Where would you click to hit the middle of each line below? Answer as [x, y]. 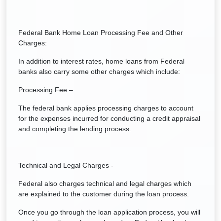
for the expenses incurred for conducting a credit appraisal [109, 118]
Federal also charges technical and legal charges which [105, 184]
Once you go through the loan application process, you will [109, 212]
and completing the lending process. [75, 129]
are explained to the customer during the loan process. [104, 194]
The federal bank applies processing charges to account [106, 108]
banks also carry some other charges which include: [99, 72]
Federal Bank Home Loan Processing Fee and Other [101, 33]
